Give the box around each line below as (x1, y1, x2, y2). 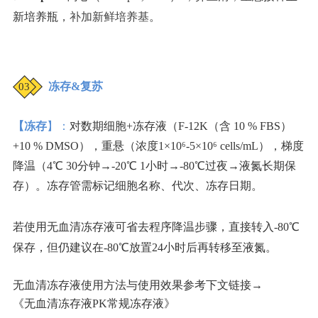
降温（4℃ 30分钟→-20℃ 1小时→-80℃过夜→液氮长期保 (13, 160, 296, 172)
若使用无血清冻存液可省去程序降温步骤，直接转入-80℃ (13, 221, 300, 234)
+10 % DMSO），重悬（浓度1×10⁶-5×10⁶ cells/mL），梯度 (13, 140, 304, 153)
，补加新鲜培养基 (58, 11, 149, 23)
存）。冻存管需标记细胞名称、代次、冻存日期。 (13, 180, 263, 192)
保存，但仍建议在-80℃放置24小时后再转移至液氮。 (13, 241, 277, 254)
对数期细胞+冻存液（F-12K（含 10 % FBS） (70, 120, 292, 133)
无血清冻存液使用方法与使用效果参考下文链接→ (13, 279, 263, 292)
